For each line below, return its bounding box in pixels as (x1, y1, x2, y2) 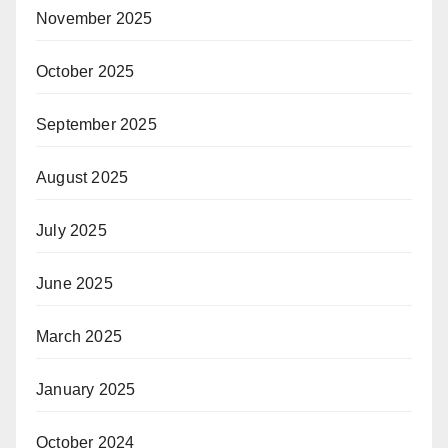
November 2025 (36, 9, 153, 27)
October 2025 (36, 62, 135, 80)
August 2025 (36, 168, 129, 186)
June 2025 (36, 274, 113, 292)
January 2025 (36, 380, 136, 398)
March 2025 (36, 327, 122, 345)
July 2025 (36, 221, 107, 239)
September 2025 (36, 115, 157, 133)
